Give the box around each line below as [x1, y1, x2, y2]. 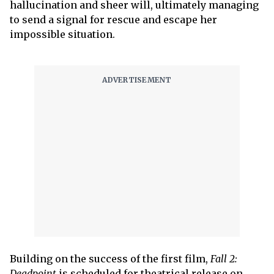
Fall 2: [210, 253, 237, 265]
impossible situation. [10, 28, 115, 40]
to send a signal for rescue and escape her [10, 13, 217, 26]
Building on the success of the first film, [10, 253, 210, 265]
